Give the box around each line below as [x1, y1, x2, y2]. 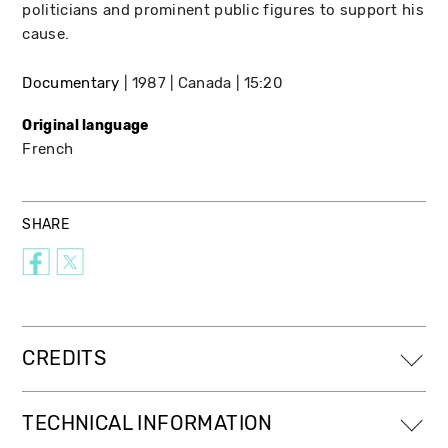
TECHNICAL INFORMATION [22, 411, 273, 435]
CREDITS [22, 346, 107, 370]
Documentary [22, 73, 120, 92]
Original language [22, 116, 149, 134]
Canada [177, 73, 232, 92]
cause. [22, 24, 70, 43]
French [22, 139, 74, 158]
